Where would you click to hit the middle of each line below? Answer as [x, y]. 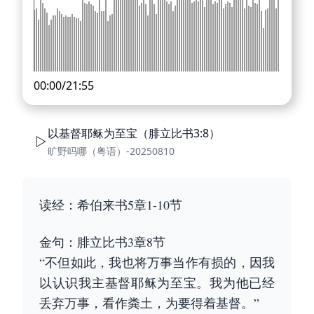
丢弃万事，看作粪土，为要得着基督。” [149, 303]
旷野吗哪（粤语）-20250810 [111, 151]
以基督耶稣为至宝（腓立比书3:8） [134, 133]
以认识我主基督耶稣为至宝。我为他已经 [157, 282]
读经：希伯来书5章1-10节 [111, 205]
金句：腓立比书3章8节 [102, 242]
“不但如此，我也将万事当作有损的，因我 [157, 262]
